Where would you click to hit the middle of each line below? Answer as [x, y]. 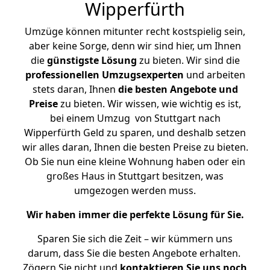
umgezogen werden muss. [135, 190]
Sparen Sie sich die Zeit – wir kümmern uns [135, 239]
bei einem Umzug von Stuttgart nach [135, 118]
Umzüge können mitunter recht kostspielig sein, [135, 31]
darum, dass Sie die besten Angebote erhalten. [135, 253]
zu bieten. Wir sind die [188, 60]
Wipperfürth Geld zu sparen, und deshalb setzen [135, 133]
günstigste [73, 60]
